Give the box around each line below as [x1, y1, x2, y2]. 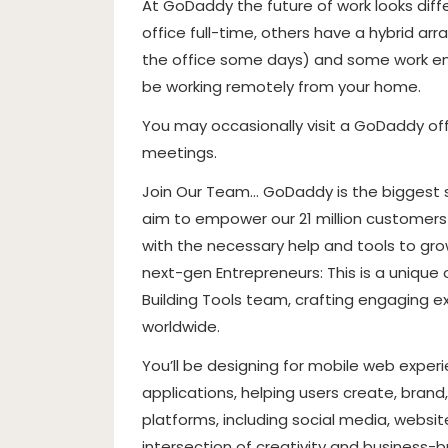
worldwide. [142, 316, 220, 337]
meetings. [142, 142, 217, 163]
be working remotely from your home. [142, 76, 421, 97]
